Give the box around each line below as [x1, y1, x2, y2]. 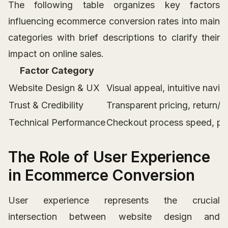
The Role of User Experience [8, 148, 210, 166]
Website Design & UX [9, 82, 100, 94]
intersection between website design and [8, 211, 220, 222]
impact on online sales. [8, 48, 104, 60]
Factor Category [20, 65, 94, 76]
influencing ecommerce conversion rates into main [8, 16, 220, 27]
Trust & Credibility [9, 100, 83, 111]
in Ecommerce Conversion [8, 166, 195, 185]
